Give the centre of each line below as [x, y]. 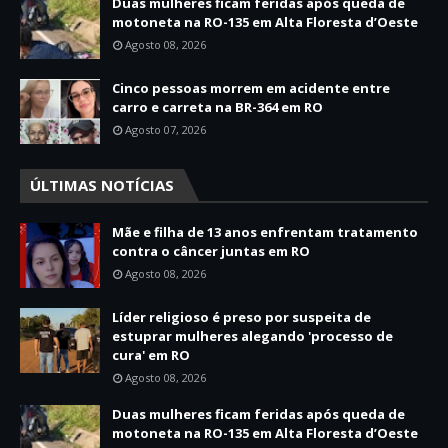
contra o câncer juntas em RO [211, 250]
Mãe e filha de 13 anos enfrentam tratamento [265, 231]
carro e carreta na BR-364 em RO [217, 106]
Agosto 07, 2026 [165, 129]
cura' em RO [151, 354]
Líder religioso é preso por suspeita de [241, 316]
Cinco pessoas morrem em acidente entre [251, 87]
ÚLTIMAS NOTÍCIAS [102, 184]
